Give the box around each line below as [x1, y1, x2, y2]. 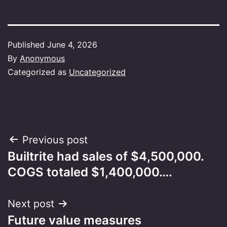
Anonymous [20, 53, 65, 63]
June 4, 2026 [47, 39, 97, 50]
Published [8, 39, 47, 50]
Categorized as [8, 66, 69, 77]
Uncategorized [69, 66, 126, 77]
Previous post [22, 133, 88, 146]
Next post [8, 197, 54, 210]
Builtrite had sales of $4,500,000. [8, 148, 204, 164]
